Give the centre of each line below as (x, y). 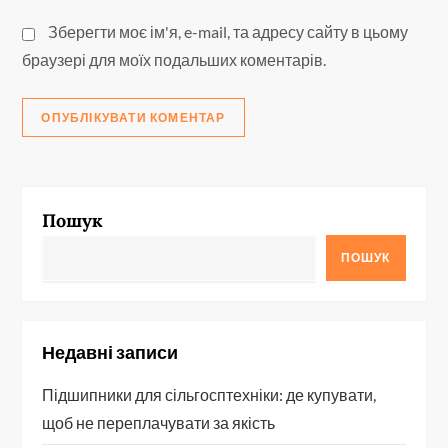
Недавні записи (110, 352)
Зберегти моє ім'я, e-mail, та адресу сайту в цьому (228, 32)
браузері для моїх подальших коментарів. (174, 60)
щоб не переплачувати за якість (159, 423)
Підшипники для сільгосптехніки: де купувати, (209, 395)
